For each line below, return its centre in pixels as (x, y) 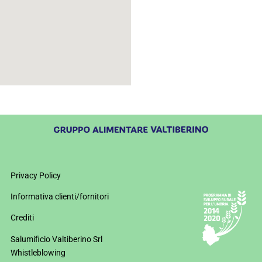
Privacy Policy (36, 175)
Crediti (22, 218)
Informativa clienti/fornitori (60, 196)
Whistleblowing (38, 252)
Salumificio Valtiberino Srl (56, 239)
